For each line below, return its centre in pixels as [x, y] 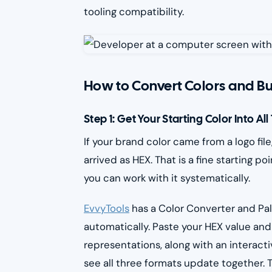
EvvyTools [107, 208]
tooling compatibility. [134, 12]
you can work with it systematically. [167, 178]
